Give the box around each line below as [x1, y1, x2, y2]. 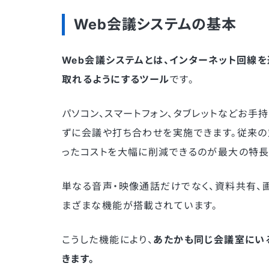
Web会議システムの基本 [74, 16, 237, 34]
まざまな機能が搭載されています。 [62, 199, 218, 212]
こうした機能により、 [62, 234, 154, 246]
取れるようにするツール [62, 73, 170, 86]
